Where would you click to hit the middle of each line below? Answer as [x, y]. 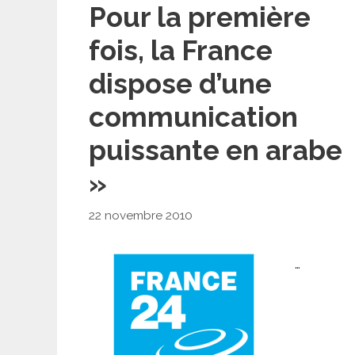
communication [193, 117]
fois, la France [181, 50]
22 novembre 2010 [141, 215]
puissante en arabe [216, 150]
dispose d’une [180, 84]
